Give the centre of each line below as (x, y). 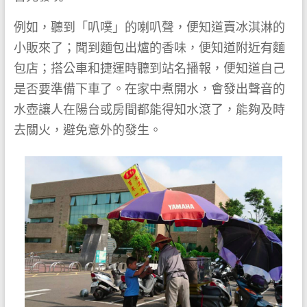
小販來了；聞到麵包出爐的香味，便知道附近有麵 (149, 48)
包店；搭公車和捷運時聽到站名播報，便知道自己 (149, 69)
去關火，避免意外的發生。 (87, 130)
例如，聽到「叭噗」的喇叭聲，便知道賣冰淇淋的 (149, 27)
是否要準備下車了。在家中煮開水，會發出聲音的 (149, 89)
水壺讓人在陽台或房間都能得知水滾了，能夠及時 (149, 110)
